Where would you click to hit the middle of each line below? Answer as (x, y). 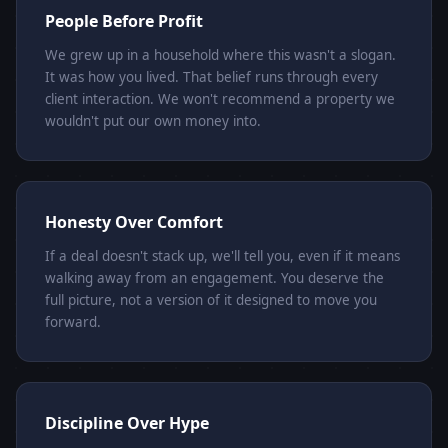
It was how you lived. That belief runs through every (211, 77)
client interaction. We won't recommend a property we (220, 99)
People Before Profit (124, 21)
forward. (73, 322)
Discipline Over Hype (127, 423)
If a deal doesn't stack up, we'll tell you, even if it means (222, 256)
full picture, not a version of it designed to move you (211, 300)
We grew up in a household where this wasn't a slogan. (220, 55)
